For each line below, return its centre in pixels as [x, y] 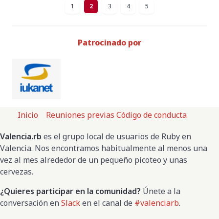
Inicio [28, 115]
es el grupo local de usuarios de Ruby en [116, 136]
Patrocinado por [109, 42]
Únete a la [161, 191]
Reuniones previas [80, 115]
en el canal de [107, 203]
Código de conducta [152, 115]
